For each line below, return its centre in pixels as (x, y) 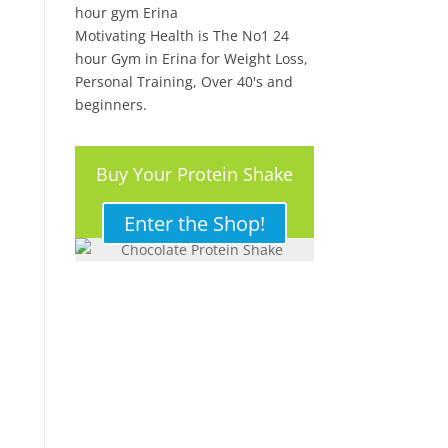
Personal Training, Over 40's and (183, 82)
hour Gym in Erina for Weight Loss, (191, 59)
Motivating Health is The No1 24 (181, 36)
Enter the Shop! (194, 224)
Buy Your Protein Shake (194, 174)
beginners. (110, 105)
